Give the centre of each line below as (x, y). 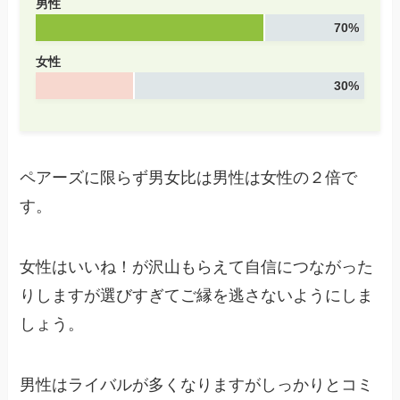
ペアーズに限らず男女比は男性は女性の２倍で (189, 178)
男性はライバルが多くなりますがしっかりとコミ (197, 384)
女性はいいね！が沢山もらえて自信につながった (197, 267)
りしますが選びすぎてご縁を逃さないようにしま (197, 295)
